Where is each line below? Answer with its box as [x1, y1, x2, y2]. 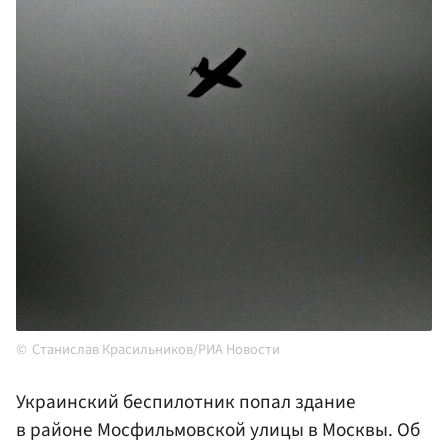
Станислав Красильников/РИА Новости [32, 339, 280, 361]
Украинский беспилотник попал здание [16, 388, 356, 417]
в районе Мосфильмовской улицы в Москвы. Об [16, 416, 420, 445]
